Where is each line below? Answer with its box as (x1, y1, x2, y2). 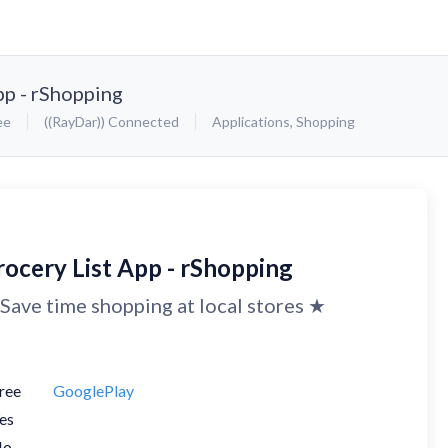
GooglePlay (53, 381, 134, 400)
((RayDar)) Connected (44, 113, 179, 130)
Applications (212, 113, 290, 130)
